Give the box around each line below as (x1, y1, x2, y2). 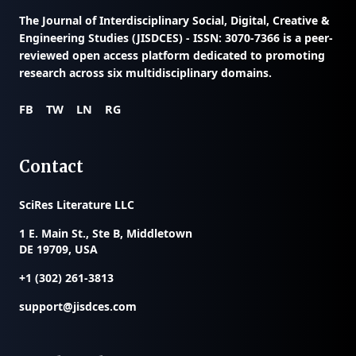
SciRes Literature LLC (19, 196, 134, 212)
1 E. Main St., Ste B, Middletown (19, 225, 192, 241)
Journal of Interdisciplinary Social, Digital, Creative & (42, 12, 330, 28)
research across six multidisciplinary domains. (19, 64, 272, 80)
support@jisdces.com (19, 298, 137, 314)
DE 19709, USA (19, 241, 98, 257)
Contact (19, 156, 83, 176)
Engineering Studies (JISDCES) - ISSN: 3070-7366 (19, 29, 280, 45)
